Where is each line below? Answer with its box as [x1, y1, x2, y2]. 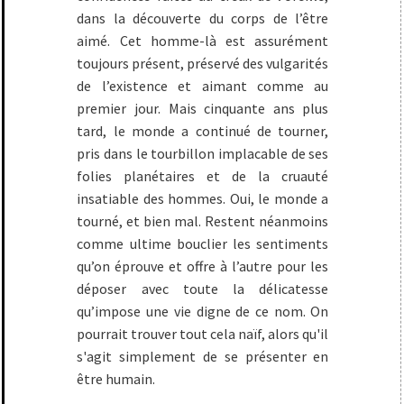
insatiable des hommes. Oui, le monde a [77, 189, 329, 207]
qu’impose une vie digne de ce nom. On [77, 302, 329, 320]
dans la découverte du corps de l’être [77, 9, 329, 27]
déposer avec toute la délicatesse [77, 280, 329, 298]
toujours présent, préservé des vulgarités [77, 54, 329, 72]
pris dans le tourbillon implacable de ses [77, 144, 329, 162]
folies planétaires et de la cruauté [77, 167, 329, 185]
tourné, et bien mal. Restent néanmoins [77, 212, 329, 230]
